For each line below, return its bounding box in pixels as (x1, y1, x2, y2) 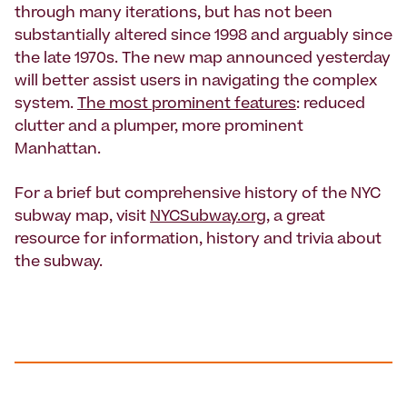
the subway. (15, 255, 103, 271)
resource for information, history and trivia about (15, 233, 382, 248)
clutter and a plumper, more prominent (15, 120, 303, 135)
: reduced (296, 97, 365, 113)
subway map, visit (15, 210, 150, 225)
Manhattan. (15, 143, 101, 158)
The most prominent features (77, 97, 296, 113)
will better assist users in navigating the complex (15, 74, 377, 90)
